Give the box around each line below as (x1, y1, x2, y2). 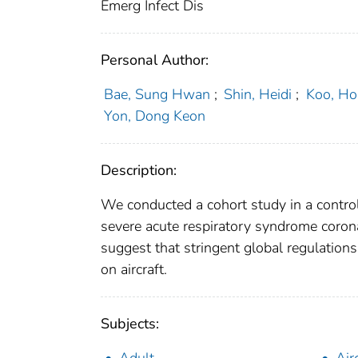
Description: (101, 161, 177, 181)
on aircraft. (101, 260, 167, 280)
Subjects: (101, 314, 159, 334)
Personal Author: (101, 50, 209, 70)
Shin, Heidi (224, 85, 292, 105)
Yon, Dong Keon (103, 106, 205, 126)
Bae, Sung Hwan (103, 85, 210, 105)
